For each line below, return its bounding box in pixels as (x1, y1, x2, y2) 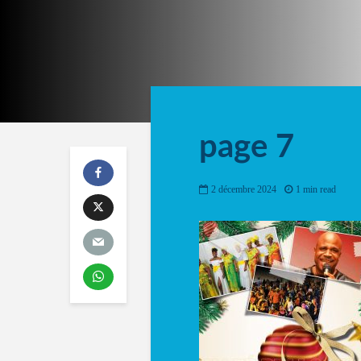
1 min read (296, 184, 336, 196)
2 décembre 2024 (211, 184, 276, 196)
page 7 (199, 131, 294, 164)
